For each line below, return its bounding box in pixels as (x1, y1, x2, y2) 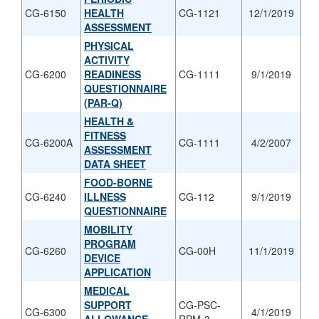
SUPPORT (83, 297, 132, 312)
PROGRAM (83, 236, 136, 251)
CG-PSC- (178, 297, 221, 312)
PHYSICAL (83, 38, 134, 53)
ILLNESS (83, 189, 126, 204)
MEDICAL (83, 283, 130, 298)
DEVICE (83, 250, 120, 265)
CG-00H (178, 243, 216, 258)
